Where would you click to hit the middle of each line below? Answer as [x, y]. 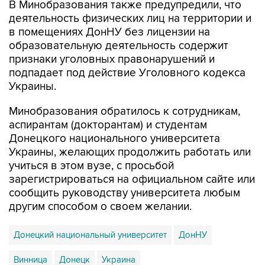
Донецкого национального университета [114, 114]
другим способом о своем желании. [100, 182]
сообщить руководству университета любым [125, 168]
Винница [30, 235]
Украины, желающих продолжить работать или [130, 127]
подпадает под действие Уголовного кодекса [127, 48]
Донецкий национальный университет [90, 210]
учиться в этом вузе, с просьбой [91, 141]
